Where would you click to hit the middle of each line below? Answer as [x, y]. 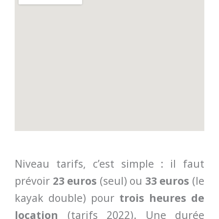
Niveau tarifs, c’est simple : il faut [109, 164]
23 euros [75, 181]
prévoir [34, 181]
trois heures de [162, 198]
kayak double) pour [67, 198]
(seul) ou [121, 181]
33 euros [167, 181]
